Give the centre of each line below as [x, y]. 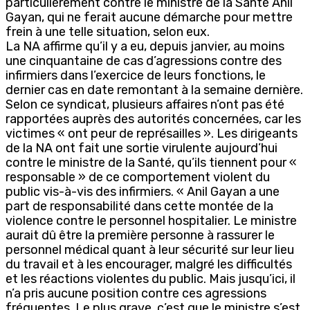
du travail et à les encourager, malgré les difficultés [149, 264]
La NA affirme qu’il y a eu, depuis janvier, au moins [145, 46]
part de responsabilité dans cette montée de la [139, 206]
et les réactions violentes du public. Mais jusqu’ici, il [151, 279]
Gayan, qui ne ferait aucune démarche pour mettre [149, 17]
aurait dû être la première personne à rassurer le [140, 235]
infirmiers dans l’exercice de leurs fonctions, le [136, 75]
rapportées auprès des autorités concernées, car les [153, 119]
